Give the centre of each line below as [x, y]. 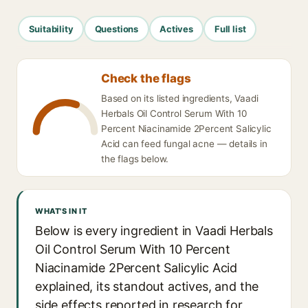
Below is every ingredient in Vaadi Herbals [154, 231]
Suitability [51, 29]
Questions [117, 29]
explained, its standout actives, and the [147, 286]
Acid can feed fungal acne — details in [184, 144]
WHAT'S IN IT [61, 211]
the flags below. [135, 159]
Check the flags [146, 78]
